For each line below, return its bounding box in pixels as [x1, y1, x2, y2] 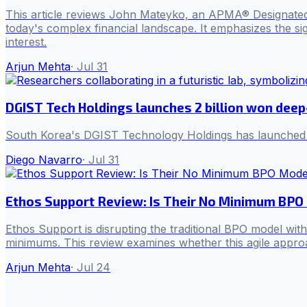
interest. [5, 34, 47, 49]
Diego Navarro [5, 153, 82, 167]
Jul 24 [77, 260, 110, 274]
